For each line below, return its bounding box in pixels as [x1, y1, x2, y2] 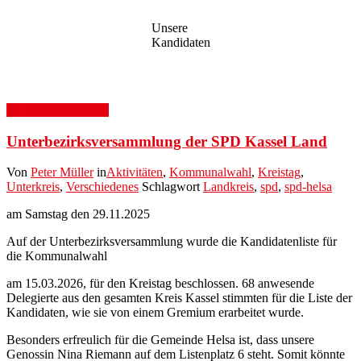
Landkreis [203, 180, 254, 194]
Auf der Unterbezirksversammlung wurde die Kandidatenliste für [6, 234, 337, 249]
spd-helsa [284, 180, 332, 194]
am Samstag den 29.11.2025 [6, 207, 150, 222]
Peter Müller [31, 165, 93, 180]
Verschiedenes [66, 180, 139, 194]
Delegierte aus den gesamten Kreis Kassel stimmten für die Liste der [6, 291, 352, 305]
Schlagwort [142, 180, 203, 194]
